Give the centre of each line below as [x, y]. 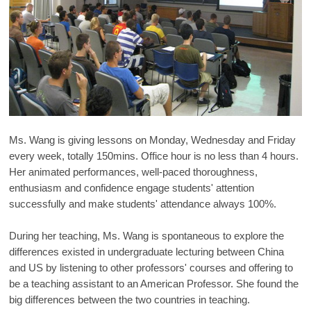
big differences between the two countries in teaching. [130, 300]
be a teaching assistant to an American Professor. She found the [154, 284]
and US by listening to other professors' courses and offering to [151, 268]
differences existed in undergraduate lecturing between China [147, 252]
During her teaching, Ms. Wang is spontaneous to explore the [147, 236]
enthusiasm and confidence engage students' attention [132, 188]
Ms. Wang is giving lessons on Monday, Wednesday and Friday [153, 140]
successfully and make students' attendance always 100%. [143, 204]
